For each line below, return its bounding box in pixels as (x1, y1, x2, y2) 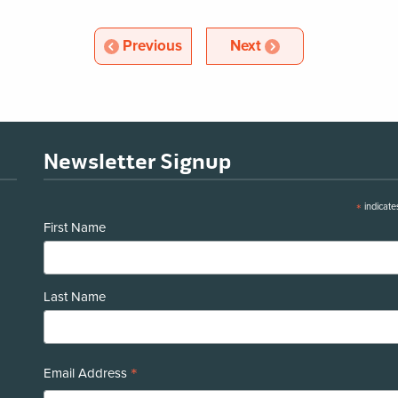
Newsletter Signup (44, 148, 231, 177)
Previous (123, 36, 182, 56)
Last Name (44, 289, 106, 306)
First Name (44, 219, 106, 235)
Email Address (44, 365, 131, 382)
